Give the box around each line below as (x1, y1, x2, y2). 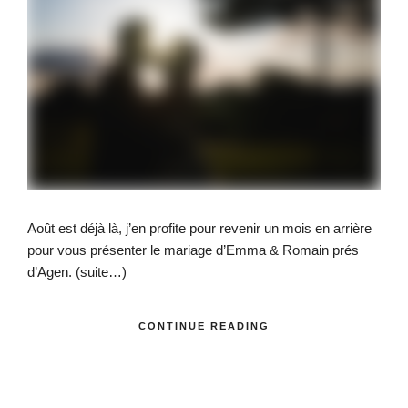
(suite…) (76, 264, 127, 280)
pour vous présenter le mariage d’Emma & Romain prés (27, 242, 359, 259)
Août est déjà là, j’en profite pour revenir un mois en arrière (27, 220, 372, 237)
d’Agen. (27, 264, 76, 280)
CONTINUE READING (138, 320, 270, 331)
